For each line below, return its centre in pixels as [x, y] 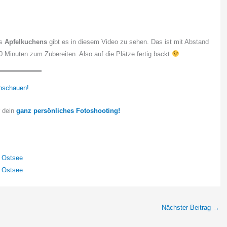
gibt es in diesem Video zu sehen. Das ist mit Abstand [128, 42]
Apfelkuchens [26, 42]
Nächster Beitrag [187, 207]
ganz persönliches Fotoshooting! [68, 111]
